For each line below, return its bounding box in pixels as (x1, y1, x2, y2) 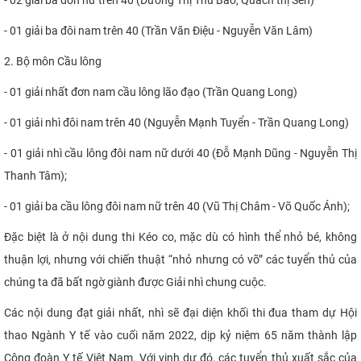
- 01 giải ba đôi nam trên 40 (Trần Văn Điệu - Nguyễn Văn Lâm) (4, 23, 313, 37)
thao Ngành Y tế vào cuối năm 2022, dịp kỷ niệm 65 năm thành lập (4, 328, 357, 342)
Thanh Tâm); (4, 168, 67, 182)
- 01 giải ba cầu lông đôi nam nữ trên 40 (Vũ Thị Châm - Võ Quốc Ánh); (4, 199, 350, 213)
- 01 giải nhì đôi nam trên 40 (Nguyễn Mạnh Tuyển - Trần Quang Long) (4, 115, 349, 129)
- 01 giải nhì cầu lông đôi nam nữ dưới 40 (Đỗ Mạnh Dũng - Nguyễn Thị (4, 146, 357, 160)
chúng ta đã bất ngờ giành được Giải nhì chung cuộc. (4, 275, 267, 288)
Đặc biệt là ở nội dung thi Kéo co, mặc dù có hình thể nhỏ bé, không (4, 230, 357, 243)
